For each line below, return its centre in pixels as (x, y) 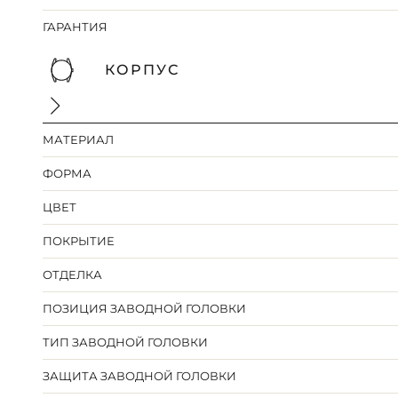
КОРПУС (142, 70)
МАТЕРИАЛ (79, 140)
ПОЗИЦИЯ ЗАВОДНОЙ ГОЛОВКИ (145, 309)
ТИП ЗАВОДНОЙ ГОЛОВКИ (126, 342)
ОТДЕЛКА (73, 275)
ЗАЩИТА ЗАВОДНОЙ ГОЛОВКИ (140, 376)
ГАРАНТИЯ (76, 27)
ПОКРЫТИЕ (79, 241)
